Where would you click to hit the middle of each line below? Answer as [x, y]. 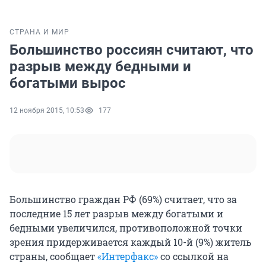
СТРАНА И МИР [39, 32]
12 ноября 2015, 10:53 [47, 111]
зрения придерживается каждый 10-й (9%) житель [130, 242]
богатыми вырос [68, 83]
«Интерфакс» [128, 256]
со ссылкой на [193, 256]
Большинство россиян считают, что [132, 50]
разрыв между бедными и [100, 67]
